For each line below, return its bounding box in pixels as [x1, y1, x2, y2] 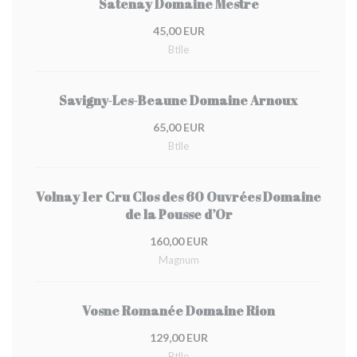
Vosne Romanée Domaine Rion [82, 302, 275, 320]
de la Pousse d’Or [124, 206, 233, 223]
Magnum [158, 253, 199, 266]
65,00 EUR [152, 120, 205, 134]
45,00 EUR [152, 24, 205, 37]
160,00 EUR [149, 234, 208, 248]
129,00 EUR [149, 331, 208, 344]
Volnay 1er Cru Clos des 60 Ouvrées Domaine [36, 188, 321, 206]
